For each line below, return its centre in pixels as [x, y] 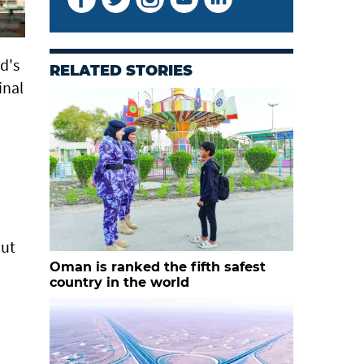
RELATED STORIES [121, 71]
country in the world [119, 282]
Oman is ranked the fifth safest [158, 267]
